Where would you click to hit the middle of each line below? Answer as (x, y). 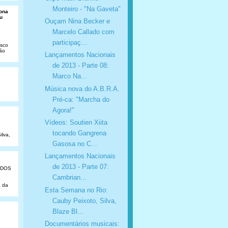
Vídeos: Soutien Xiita (76, 122)
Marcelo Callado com (83, 32)
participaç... (69, 42)
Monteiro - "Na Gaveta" (86, 9)
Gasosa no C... (75, 144)
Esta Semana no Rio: (76, 190)
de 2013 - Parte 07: (80, 167)
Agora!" (63, 110)
